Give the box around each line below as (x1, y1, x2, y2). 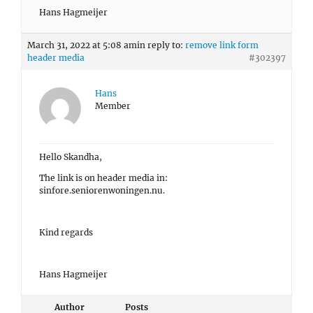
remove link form (185, 40, 259, 50)
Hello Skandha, (39, 152, 102, 162)
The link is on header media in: (39, 173, 168, 183)
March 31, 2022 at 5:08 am (27, 40, 137, 50)
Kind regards (39, 227, 93, 238)
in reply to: (137, 40, 185, 50)
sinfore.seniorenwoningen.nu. (39, 185, 165, 196)
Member (95, 101, 131, 111)
